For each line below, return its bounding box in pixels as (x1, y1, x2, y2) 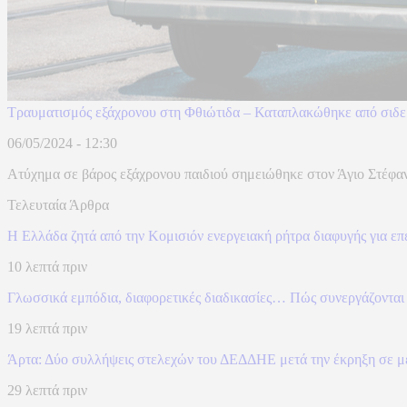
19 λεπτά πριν (7, 321, 87, 337)
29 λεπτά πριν (7, 382, 87, 399)
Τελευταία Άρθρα (7, 197, 109, 213)
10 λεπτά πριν (7, 259, 87, 275)
